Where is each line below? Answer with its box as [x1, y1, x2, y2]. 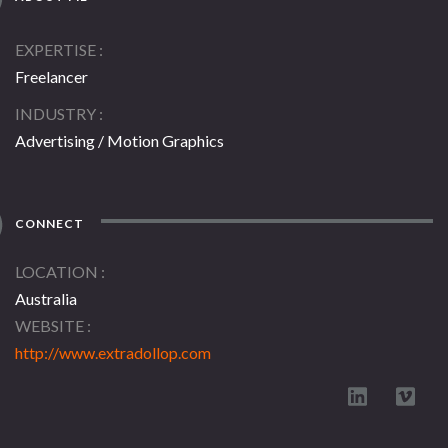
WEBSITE [15, 316, 84, 336]
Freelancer [15, 67, 88, 87]
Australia [15, 289, 77, 309]
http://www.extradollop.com [15, 343, 211, 363]
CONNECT [12, 216, 85, 232]
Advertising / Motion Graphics [15, 131, 224, 151]
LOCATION [15, 262, 98, 282]
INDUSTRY [15, 104, 96, 124]
